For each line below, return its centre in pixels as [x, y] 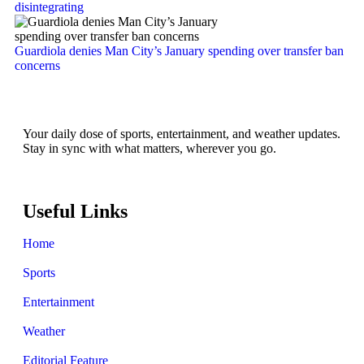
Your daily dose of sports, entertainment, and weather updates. [182, 133]
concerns [37, 65]
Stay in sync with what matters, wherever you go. [149, 148]
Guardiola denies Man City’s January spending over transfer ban [179, 50]
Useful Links [75, 211]
